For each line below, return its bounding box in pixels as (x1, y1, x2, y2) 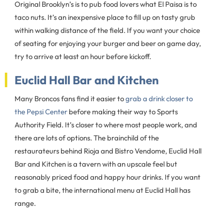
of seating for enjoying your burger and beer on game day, (15, 39, 201, 48)
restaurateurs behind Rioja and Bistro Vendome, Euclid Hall (15, 146, 201, 155)
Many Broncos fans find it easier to (15, 94, 125, 103)
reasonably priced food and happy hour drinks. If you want (15, 172, 201, 182)
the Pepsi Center (15, 107, 67, 116)
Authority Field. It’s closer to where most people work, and (15, 120, 197, 129)
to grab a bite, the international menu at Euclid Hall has (15, 186, 190, 195)
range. (15, 199, 36, 208)
